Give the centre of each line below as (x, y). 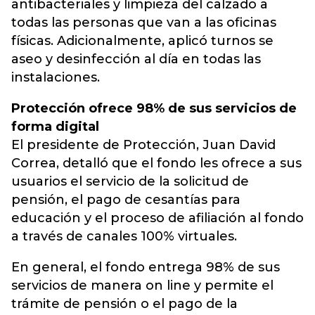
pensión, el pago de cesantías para (126, 200)
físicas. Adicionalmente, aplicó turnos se (142, 41)
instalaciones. (56, 78)
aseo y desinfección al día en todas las (136, 59)
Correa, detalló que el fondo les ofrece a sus (156, 163)
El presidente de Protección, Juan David (143, 145)
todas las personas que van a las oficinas (144, 23)
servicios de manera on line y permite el (142, 286)
